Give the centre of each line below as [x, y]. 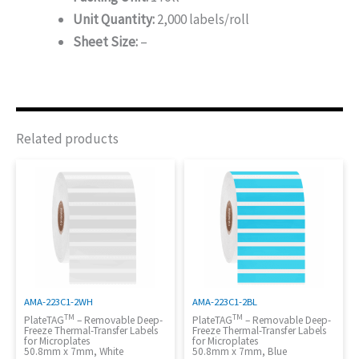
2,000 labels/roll [202, 20]
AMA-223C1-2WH [58, 301]
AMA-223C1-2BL [225, 301]
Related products [67, 139]
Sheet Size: [105, 42]
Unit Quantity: [114, 20]
